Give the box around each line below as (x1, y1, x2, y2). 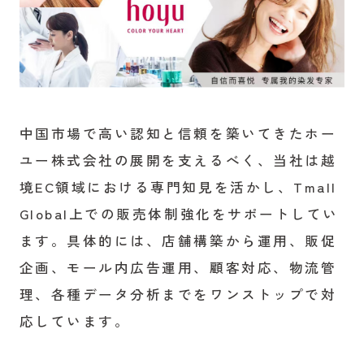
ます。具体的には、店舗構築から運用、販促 (19, 231, 337, 251)
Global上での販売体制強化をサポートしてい (19, 204, 339, 224)
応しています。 (19, 311, 131, 331)
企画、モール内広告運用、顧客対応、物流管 (19, 258, 337, 278)
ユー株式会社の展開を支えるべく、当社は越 (19, 150, 337, 171)
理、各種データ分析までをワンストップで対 (19, 284, 337, 305)
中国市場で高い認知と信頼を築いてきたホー (19, 123, 337, 144)
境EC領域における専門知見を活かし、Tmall (19, 177, 337, 197)
